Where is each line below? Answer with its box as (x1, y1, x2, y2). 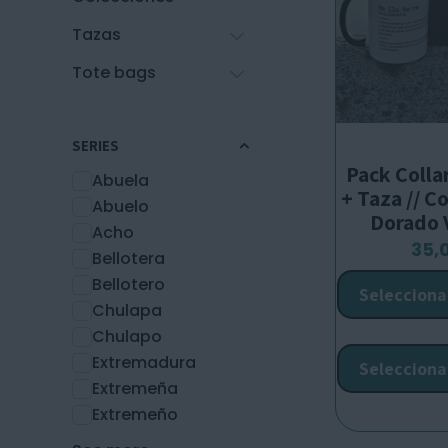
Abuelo (92, 195, 149, 218)
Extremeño (92, 403, 178, 426)
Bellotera (92, 247, 165, 270)
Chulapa (92, 299, 162, 322)
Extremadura (92, 351, 196, 374)
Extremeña (92, 377, 178, 400)
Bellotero (92, 273, 165, 296)
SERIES (72, 135, 119, 155)
